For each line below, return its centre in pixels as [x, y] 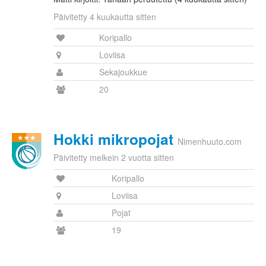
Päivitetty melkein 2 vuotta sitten [114, 158]
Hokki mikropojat [113, 139]
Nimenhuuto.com [210, 142]
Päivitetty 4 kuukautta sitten [105, 17]
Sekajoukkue [123, 72]
